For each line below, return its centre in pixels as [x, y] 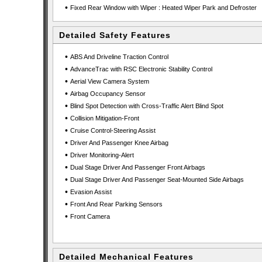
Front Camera [90, 216]
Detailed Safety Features [115, 35]
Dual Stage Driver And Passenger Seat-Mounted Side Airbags [157, 180]
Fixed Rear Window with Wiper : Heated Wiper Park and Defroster [163, 8]
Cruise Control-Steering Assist [113, 130]
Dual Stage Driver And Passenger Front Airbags [137, 167]
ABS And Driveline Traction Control [119, 57]
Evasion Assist [91, 192]
